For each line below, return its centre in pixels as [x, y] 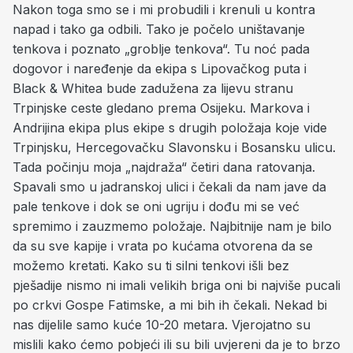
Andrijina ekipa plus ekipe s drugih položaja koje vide [170, 128]
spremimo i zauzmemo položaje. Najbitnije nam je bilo [172, 226]
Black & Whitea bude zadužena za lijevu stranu [153, 88]
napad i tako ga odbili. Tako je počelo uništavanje [159, 29]
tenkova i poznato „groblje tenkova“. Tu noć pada [161, 49]
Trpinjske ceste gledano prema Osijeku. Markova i [161, 108]
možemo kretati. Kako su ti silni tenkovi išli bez [151, 266]
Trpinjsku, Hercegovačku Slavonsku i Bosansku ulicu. [174, 147]
